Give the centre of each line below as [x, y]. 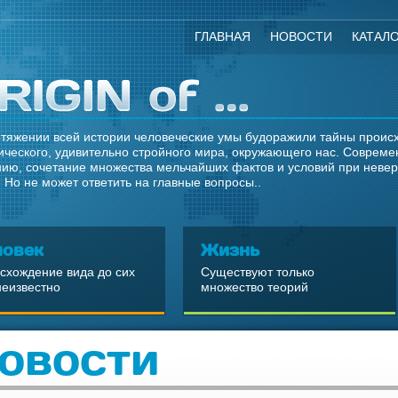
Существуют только [258, 272]
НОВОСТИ [301, 36]
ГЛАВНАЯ [223, 36]
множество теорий [255, 287]
